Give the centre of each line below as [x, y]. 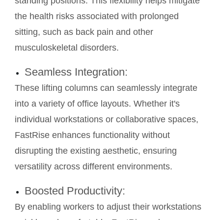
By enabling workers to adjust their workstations [108, 207]
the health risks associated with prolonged [97, 16]
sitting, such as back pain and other [84, 32]
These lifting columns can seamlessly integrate [106, 88]
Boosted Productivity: [76, 191]
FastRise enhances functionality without [92, 135]
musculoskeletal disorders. [67, 48]
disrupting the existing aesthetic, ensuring [96, 151]
